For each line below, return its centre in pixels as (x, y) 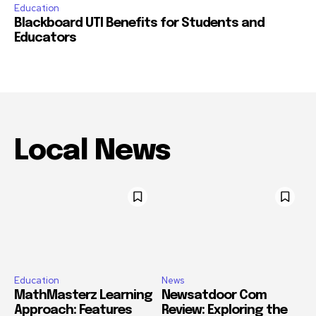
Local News (92, 151)
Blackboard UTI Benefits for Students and (139, 23)
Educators (45, 38)
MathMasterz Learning (83, 296)
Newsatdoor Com (214, 296)
